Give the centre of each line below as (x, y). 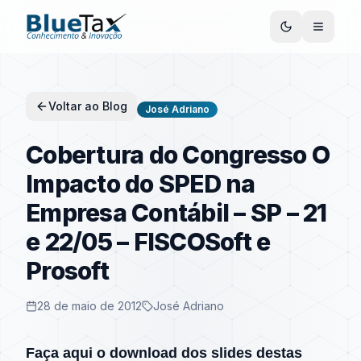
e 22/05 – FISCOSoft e (148, 242)
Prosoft (67, 271)
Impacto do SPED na (141, 184)
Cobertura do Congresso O (178, 155)
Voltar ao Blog (88, 106)
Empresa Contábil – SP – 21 (176, 213)
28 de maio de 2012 (89, 306)
